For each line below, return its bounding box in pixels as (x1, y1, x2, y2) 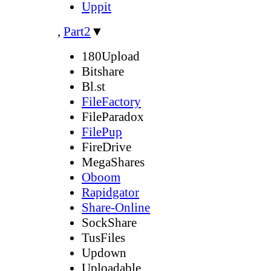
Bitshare (82, 64, 124, 79)
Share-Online (82, 200, 150, 215)
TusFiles (82, 230, 125, 245)
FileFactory (82, 94, 141, 109)
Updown (82, 245, 126, 260)
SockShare (82, 215, 137, 230)
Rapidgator (82, 184, 139, 200)
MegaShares (82, 154, 145, 169)
